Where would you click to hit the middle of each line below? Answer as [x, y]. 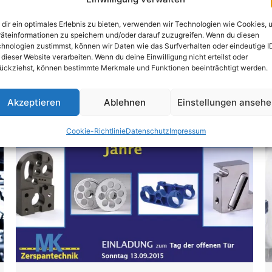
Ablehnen [125, 102]
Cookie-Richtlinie [96, 131]
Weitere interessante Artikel [136, 79]
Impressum [187, 131]
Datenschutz [147, 131]
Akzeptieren [34, 102]
